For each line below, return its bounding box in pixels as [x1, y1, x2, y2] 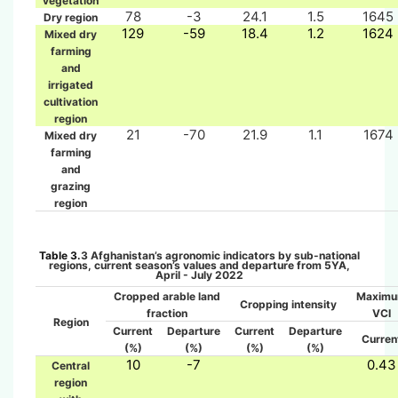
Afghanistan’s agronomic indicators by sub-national [87, 248, 360, 262]
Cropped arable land [113, 289, 220, 303]
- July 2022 [179, 267, 243, 282]
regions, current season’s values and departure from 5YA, [48, 258, 350, 272]
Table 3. [38, 248, 81, 262]
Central [52, 358, 90, 372]
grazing [51, 179, 91, 193]
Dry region [44, 10, 98, 24]
